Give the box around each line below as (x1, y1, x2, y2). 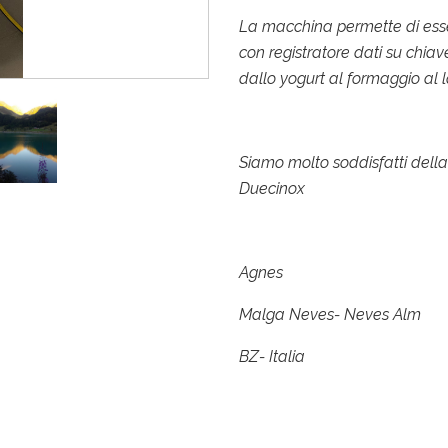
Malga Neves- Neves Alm (239, 305, 425, 325)
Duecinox (239, 179, 305, 199)
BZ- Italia (239, 347, 305, 367)
